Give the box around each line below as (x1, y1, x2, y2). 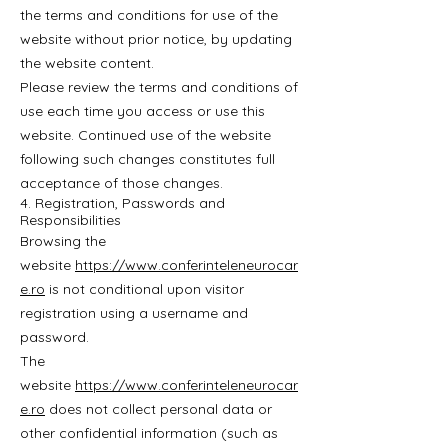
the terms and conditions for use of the (20, 6, 278, 24)
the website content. (20, 54, 154, 72)
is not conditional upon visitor (45, 280, 244, 298)
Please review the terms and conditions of (20, 78, 298, 96)
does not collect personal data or (45, 400, 272, 418)
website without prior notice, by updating (20, 30, 292, 48)
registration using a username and (20, 304, 248, 322)
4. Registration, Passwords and (20, 194, 225, 212)
